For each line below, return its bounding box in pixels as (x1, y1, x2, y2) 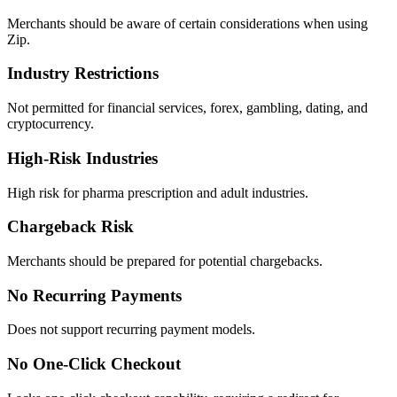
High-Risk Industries (7, 148, 158, 167)
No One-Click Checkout (7, 354, 181, 374)
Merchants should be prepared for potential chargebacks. (7, 253, 323, 269)
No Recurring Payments (7, 285, 182, 305)
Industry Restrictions (7, 64, 159, 83)
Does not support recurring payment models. (7, 322, 255, 338)
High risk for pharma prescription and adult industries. (7, 184, 308, 200)
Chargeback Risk (7, 217, 134, 237)
